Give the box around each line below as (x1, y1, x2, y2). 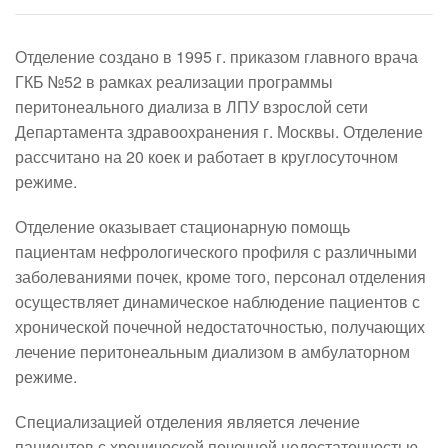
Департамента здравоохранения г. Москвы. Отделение (15, 119, 423, 143)
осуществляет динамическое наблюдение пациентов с (15, 289, 420, 313)
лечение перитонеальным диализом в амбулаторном (15, 339, 410, 363)
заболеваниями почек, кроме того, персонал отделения (15, 264, 426, 288)
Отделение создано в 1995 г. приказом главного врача (15, 44, 418, 68)
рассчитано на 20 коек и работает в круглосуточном (15, 144, 398, 168)
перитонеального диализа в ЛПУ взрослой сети (15, 94, 368, 118)
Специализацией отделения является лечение (15, 409, 360, 433)
